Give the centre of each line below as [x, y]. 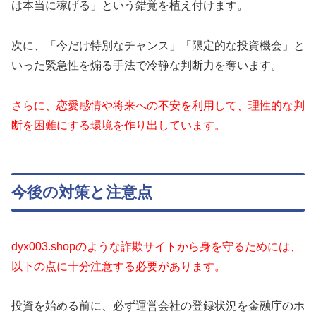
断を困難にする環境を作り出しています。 [119, 126]
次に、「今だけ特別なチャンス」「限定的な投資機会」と [158, 46]
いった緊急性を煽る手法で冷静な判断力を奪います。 [147, 66]
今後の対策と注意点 [82, 192]
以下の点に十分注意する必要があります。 [119, 266]
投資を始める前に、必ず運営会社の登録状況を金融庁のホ [158, 306]
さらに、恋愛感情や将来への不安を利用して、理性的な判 [158, 106]
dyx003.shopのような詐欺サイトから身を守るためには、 [156, 246]
